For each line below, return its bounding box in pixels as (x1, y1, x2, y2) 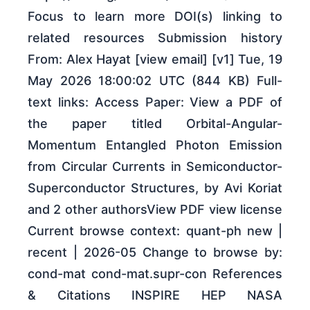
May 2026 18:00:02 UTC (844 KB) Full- (28, 73, 282, 89)
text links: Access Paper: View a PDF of (28, 95, 282, 110)
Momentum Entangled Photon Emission (28, 138, 282, 153)
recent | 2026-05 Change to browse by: (28, 245, 282, 260)
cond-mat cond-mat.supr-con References (28, 266, 282, 282)
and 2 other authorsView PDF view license (28, 202, 282, 217)
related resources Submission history (28, 30, 282, 46)
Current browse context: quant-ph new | (28, 224, 282, 239)
